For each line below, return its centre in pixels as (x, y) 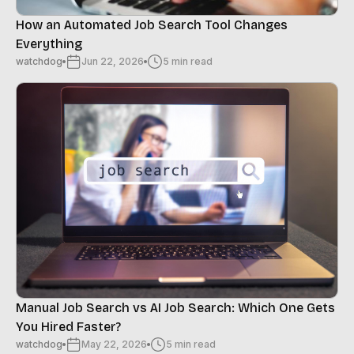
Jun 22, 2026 (113, 62)
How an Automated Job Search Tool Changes (152, 25)
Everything (49, 44)
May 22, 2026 (114, 345)
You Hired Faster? (68, 327)
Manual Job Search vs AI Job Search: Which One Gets (175, 308)
